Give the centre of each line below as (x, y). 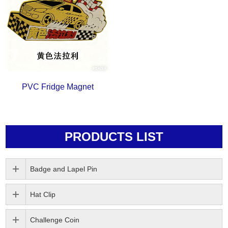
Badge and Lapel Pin (64, 169)
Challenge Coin (55, 220)
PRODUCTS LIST (114, 137)
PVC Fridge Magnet (58, 87)
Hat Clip (43, 195)
